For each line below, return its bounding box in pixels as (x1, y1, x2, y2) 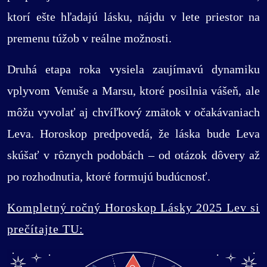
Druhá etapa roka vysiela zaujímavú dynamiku (7, 62, 260, 76)
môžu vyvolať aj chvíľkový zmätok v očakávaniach (7, 105, 260, 119)
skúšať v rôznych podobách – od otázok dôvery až (7, 148, 260, 162)
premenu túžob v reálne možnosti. (7, 31, 172, 45)
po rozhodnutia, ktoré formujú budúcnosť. (7, 169, 210, 183)
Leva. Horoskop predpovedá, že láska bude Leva (7, 126, 260, 140)
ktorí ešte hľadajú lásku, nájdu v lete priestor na (7, 10, 260, 23)
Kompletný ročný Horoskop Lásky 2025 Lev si (7, 200, 260, 214)
